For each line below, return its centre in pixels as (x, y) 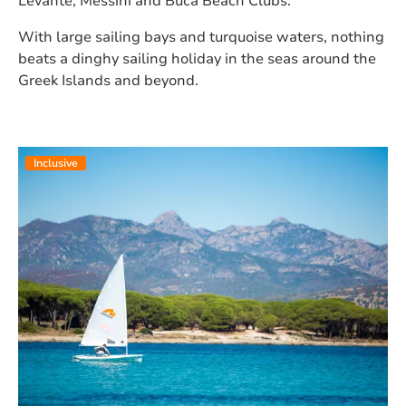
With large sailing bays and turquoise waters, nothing (201, 37)
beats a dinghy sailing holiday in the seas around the (197, 58)
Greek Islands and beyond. (108, 80)
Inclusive (56, 163)
